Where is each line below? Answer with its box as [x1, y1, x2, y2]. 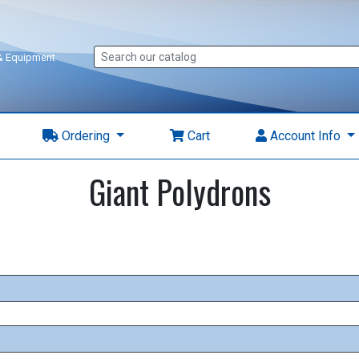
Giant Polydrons [88, 167, 271, 216]
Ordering [58, 128, 114, 143]
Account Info [266, 128, 344, 143]
